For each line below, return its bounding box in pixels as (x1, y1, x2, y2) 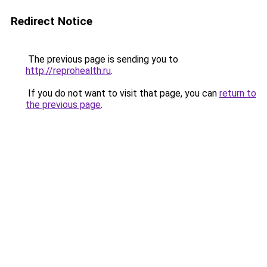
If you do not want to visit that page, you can (26, 88, 219, 99)
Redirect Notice (11, 14, 92, 28)
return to (219, 88, 256, 99)
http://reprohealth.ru (26, 65, 111, 76)
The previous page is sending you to (26, 54, 178, 65)
